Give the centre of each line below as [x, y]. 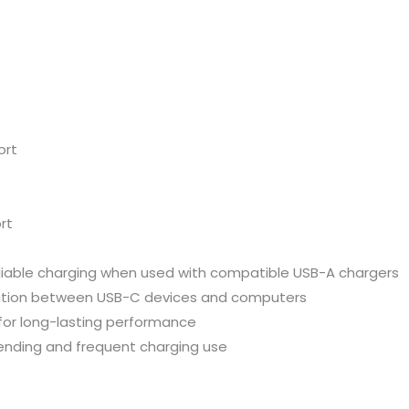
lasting [81, 321]
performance [151, 321]
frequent [108, 346]
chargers [369, 272]
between [64, 297]
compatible [252, 272]
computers [269, 297]
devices [173, 297]
